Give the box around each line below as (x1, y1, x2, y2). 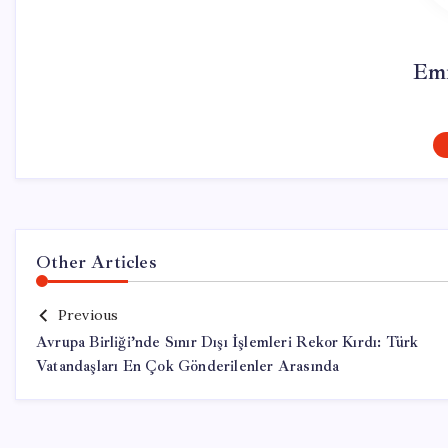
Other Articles (36, 251, 157, 273)
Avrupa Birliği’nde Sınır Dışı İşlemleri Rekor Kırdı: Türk (36, 333, 419, 352)
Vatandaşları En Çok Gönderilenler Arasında (36, 357, 340, 376)
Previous (57, 306, 119, 324)
